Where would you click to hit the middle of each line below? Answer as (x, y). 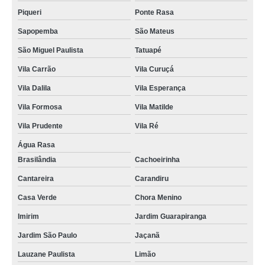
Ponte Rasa (154, 12)
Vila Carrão (37, 69)
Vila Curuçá (154, 69)
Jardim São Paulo (47, 235)
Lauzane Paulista (46, 254)
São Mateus (154, 31)
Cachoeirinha (157, 160)
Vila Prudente (40, 126)
